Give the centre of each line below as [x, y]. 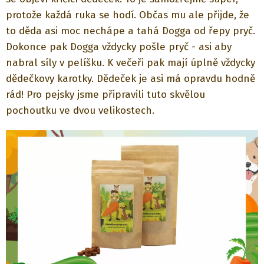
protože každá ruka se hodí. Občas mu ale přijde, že [128, 15]
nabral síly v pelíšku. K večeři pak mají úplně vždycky [131, 63]
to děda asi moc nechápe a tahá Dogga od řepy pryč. [131, 31]
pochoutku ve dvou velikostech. [80, 111]
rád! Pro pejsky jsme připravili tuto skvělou [105, 95]
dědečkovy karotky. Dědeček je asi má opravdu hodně [131, 79]
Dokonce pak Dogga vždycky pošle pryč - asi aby [119, 47]
